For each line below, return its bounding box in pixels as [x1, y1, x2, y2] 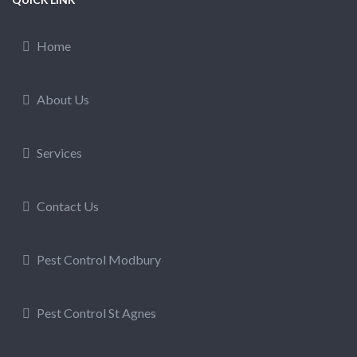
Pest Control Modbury [34, 252, 161, 268]
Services [34, 145, 82, 160]
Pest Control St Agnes [34, 305, 156, 321]
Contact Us [34, 198, 99, 214]
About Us [34, 91, 89, 107]
